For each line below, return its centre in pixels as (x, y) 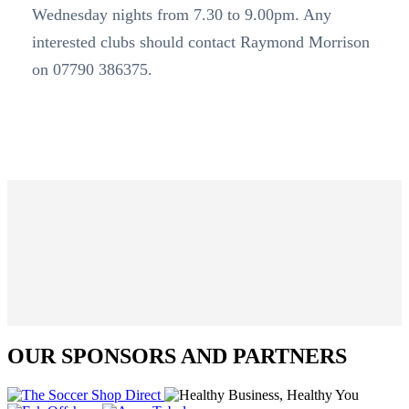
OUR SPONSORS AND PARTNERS (177, 357)
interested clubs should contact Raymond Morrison (200, 42)
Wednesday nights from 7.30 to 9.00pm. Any (181, 15)
